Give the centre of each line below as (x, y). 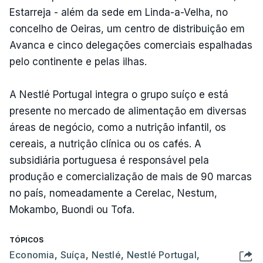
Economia (32, 254)
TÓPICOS (26, 240)
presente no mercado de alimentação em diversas (128, 111)
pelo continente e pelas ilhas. (80, 61)
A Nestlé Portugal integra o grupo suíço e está (119, 94)
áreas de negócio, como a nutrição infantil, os (118, 127)
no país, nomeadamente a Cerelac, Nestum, (113, 193)
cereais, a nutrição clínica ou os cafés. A (105, 144)
